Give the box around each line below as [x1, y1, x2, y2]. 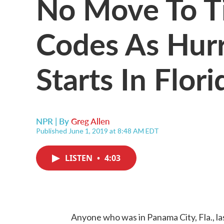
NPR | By [36, 115, 71, 127]
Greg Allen [71, 115, 110, 127]
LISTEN [65, 152, 94, 163]
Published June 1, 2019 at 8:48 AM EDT [36, 126, 159, 135]
